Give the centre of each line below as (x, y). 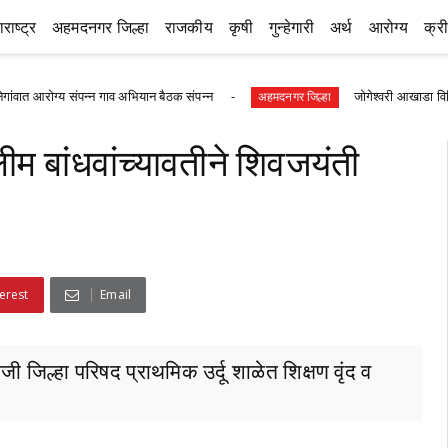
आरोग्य (388, 25)
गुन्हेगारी (292, 25)
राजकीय (188, 25)
